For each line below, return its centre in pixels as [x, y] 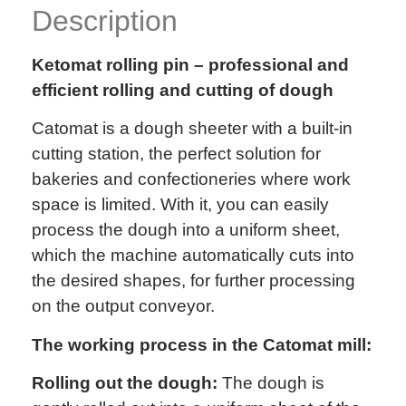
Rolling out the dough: [125, 383]
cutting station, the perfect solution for [176, 154]
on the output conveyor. [123, 306]
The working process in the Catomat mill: [202, 344]
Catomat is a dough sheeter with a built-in [192, 129]
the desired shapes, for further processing [193, 281]
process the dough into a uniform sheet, [186, 230]
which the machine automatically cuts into [193, 256]
